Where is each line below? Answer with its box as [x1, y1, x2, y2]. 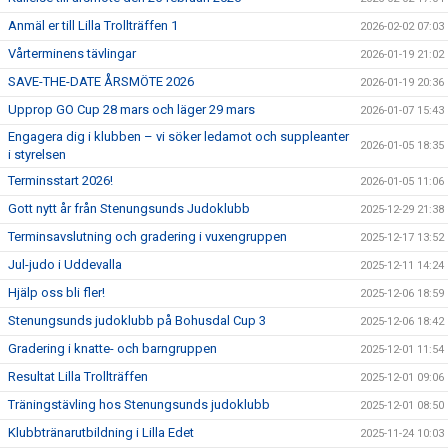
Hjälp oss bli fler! [8, 285, 105, 300]
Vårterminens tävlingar [8, 46, 136, 61]
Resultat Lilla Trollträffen [8, 369, 148, 384]
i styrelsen [8, 147, 66, 162]
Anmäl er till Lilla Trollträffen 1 [8, 18, 178, 33]
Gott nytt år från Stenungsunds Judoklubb [8, 201, 250, 216]
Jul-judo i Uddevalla [8, 257, 122, 272]
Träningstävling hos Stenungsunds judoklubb [8, 397, 270, 412]
